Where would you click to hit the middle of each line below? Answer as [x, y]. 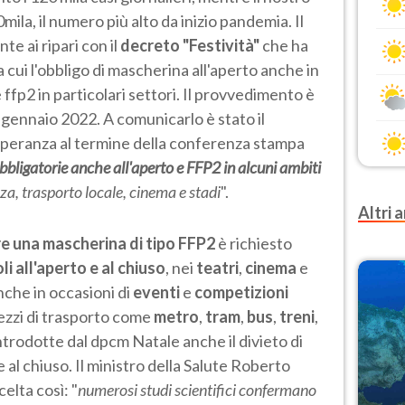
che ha [284, 45]
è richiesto [254, 243]
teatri [217, 267]
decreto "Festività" [190, 45]
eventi [156, 292]
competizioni [241, 292]
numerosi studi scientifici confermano [197, 389]
